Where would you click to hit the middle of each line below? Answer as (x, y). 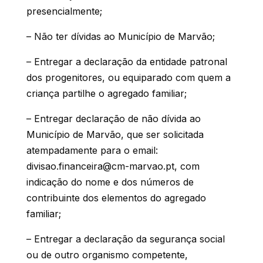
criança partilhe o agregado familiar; (106, 93)
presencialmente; (64, 11)
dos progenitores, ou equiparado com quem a (128, 77)
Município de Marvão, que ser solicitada (115, 134)
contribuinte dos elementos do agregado (116, 198)
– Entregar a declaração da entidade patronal (127, 61)
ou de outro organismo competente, (107, 254)
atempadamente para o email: (92, 150)
